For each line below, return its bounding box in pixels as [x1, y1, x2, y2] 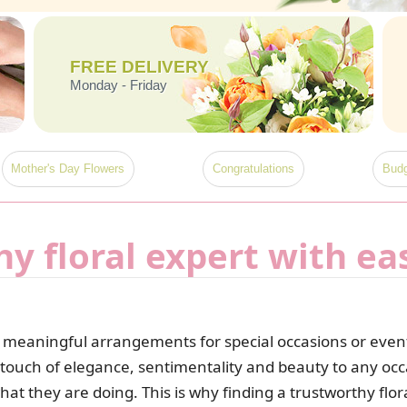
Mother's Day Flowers [11, 162, 125, 176]
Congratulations [212, 162, 294, 176]
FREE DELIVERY [69, 57, 209, 77]
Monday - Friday [69, 77, 167, 94]
